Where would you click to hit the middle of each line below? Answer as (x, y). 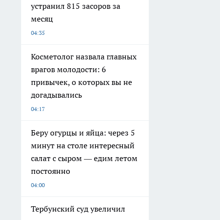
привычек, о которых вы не (82, 82)
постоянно (51, 171)
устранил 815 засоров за (76, 6)
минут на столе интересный (83, 146)
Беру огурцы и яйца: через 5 (83, 133)
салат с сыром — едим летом (84, 158)
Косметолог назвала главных (84, 57)
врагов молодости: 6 (69, 69)
